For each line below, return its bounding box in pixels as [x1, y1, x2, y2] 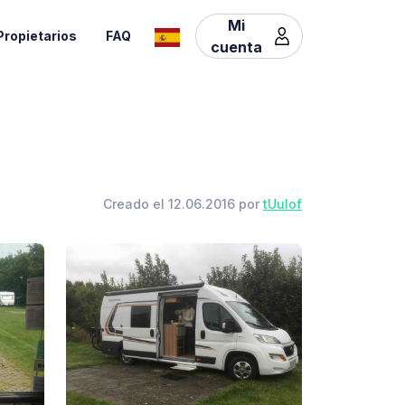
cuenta [210, 37, 262, 56]
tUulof [263, 196, 302, 212]
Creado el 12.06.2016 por [103, 196, 263, 212]
